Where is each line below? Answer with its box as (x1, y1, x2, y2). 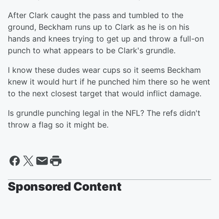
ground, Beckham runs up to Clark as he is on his (8, 22, 189, 32)
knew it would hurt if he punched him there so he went (8, 77, 210, 87)
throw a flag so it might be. (8, 120, 109, 130)
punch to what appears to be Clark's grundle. (8, 45, 175, 55)
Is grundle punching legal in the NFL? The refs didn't (8, 108, 200, 118)
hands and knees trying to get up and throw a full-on (8, 34, 204, 44)
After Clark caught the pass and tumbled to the (8, 10, 183, 20)
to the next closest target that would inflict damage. (8, 88, 201, 98)
